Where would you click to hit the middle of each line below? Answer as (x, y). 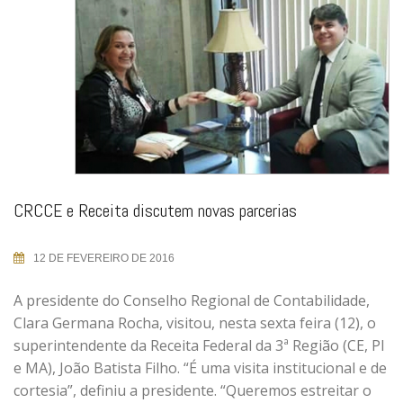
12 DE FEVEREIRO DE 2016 (104, 259)
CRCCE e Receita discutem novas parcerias (155, 211)
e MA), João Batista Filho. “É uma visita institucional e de (200, 368)
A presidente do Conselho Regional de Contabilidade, (192, 301)
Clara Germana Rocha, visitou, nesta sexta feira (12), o (195, 323)
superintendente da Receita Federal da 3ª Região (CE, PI (199, 346)
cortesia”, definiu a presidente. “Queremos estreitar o (193, 391)
